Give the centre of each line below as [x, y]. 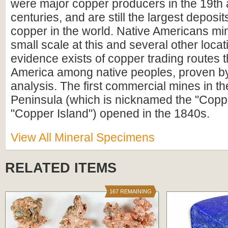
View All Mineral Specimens [83, 137]
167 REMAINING [130, 191]
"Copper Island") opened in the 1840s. [110, 113]
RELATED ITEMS [61, 168]
